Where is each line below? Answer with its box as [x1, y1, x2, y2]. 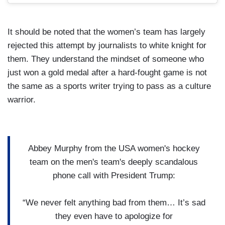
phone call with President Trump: [52, 170, 175, 180]
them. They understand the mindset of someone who [8, 54, 204, 64]
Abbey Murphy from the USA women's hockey [28, 143, 200, 153]
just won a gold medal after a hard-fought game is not [8, 68, 207, 78]
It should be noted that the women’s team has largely [8, 27, 205, 37]
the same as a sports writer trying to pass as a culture [8, 81, 211, 91]
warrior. [8, 95, 36, 105]
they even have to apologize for [55, 211, 173, 221]
